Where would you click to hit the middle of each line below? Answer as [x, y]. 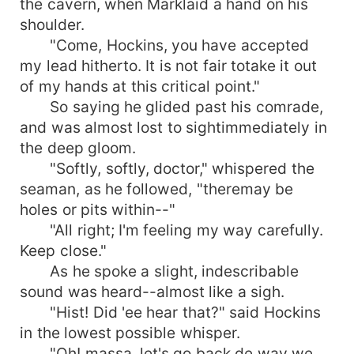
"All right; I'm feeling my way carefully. [171, 230]
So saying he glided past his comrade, [171, 106]
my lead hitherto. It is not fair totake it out [168, 65]
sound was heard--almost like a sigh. [153, 291]
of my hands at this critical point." [140, 86]
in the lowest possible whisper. [130, 332]
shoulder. [53, 24]
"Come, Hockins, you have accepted [164, 45]
